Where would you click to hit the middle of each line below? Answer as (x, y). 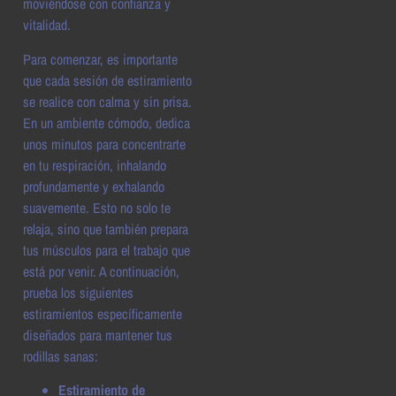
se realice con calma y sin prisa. (107, 101)
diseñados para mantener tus (98, 335)
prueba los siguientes (78, 292)
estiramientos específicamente (103, 313)
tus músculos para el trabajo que (107, 250)
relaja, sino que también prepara (106, 228)
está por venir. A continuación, (101, 271)
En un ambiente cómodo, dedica (107, 122)
